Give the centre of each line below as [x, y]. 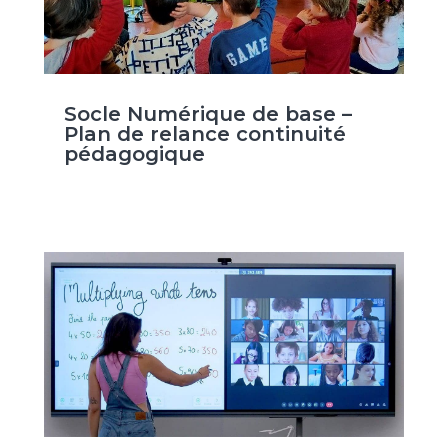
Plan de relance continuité [204, 134]
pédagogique [134, 154]
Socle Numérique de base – [207, 114]
